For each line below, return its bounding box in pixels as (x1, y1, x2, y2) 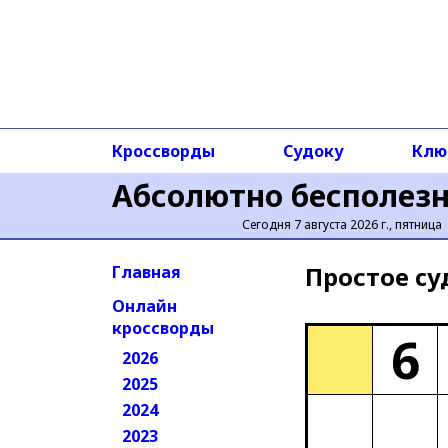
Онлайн (112, 295, 177, 317)
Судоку (282, 140, 344, 162)
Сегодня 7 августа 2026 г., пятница (241, 216, 442, 233)
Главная (112, 261, 181, 283)
